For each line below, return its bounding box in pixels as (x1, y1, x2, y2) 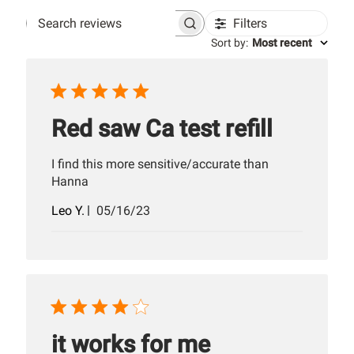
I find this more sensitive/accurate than (51, 156, 269, 172)
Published (122, 202, 179, 218)
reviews (114, 37, 156, 53)
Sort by (210, 36, 246, 50)
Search (114, 22, 153, 38)
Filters (232, 16, 267, 32)
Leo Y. (51, 203, 85, 219)
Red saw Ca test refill (51, 115, 273, 143)
